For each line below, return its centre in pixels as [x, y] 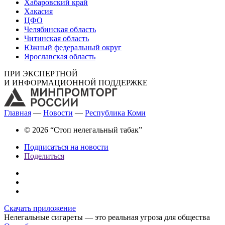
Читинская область [57, 39]
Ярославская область [60, 57]
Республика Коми [115, 113]
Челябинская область [60, 30]
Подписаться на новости [66, 147]
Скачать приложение [40, 208]
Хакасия [38, 12]
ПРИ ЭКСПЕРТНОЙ [41, 74]
